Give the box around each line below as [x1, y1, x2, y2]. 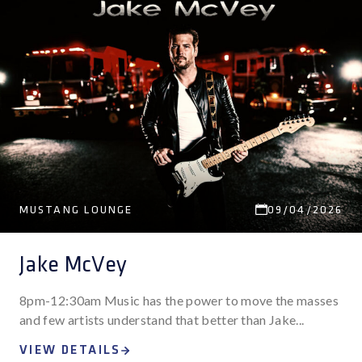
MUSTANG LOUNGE [19, 203, 133, 217]
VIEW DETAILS [19, 343, 121, 358]
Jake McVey [19, 251, 128, 278]
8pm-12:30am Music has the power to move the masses [19, 293, 339, 308]
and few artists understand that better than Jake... [19, 312, 305, 327]
